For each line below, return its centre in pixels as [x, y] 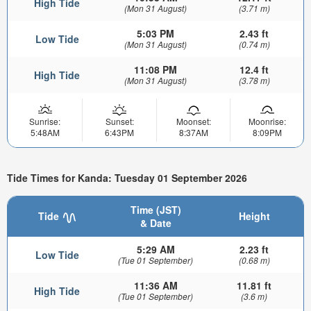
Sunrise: [45, 121]
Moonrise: [267, 121]
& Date [155, 223]
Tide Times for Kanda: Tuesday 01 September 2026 [127, 177]
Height [254, 216]
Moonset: [193, 121]
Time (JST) [155, 210]
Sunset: [119, 121]
